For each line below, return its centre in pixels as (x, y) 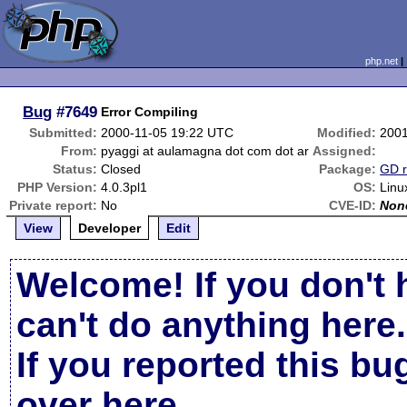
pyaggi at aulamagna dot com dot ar (205, 151)
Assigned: (345, 151)
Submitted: (64, 133)
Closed (121, 169)
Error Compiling (150, 112)
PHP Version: (58, 187)
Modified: (347, 133)
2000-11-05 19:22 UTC (168, 133)
